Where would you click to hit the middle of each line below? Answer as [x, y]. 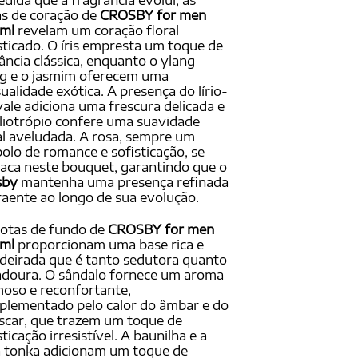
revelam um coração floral [97, 31]
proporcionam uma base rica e [109, 245]
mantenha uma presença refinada [123, 183]
